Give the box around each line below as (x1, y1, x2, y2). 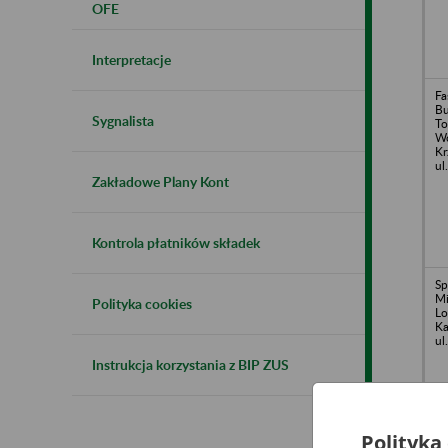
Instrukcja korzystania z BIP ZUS (92, 355, 289, 373)
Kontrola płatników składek (92, 233, 260, 251)
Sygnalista (92, 111, 154, 129)
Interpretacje (92, 50, 171, 68)
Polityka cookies (92, 294, 192, 312)
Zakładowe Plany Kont (92, 172, 229, 190)
